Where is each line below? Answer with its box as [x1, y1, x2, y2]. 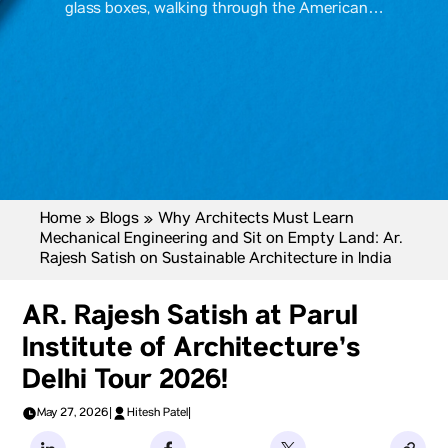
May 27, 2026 [37, 406, 109, 421]
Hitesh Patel [127, 406, 188, 421]
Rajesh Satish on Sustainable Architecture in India [40, 250, 392, 270]
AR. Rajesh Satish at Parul [22, 299, 358, 333]
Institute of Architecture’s [22, 331, 360, 365]
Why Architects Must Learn [158, 210, 354, 230]
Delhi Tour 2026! [22, 363, 228, 397]
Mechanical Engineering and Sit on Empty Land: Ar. [40, 230, 402, 250]
